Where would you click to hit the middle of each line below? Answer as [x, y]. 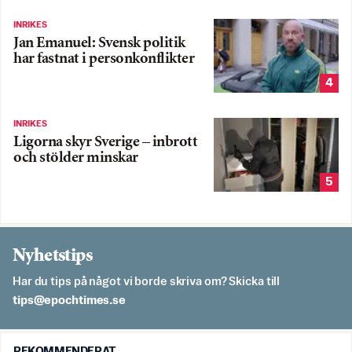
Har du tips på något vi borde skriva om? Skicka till [147, 281]
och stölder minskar [76, 158]
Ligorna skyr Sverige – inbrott [105, 142]
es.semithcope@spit [69, 300]
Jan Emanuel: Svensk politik [99, 44]
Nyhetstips [52, 256]
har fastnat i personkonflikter [104, 60]
